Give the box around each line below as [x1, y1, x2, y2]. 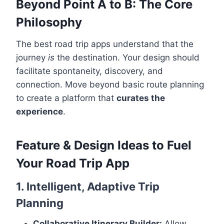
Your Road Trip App [16, 156, 129, 171]
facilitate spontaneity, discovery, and [16, 66, 163, 76]
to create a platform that [16, 93, 116, 103]
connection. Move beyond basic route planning [16, 79, 204, 90]
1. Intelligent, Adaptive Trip [16, 180, 159, 193]
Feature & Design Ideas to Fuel [16, 138, 191, 153]
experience [16, 106, 63, 117]
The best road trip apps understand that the [16, 39, 193, 49]
